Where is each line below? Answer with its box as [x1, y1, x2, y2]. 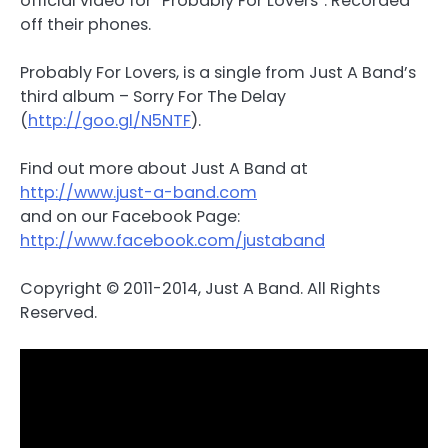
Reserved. [20, 301, 97, 325]
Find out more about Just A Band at [20, 157, 308, 181]
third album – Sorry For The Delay [20, 85, 286, 109]
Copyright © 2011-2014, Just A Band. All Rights [20, 277, 380, 301]
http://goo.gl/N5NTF [28, 109, 191, 133]
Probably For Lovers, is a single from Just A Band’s [20, 61, 416, 85]
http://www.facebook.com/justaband [20, 229, 325, 253]
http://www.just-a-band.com [20, 181, 257, 205]
